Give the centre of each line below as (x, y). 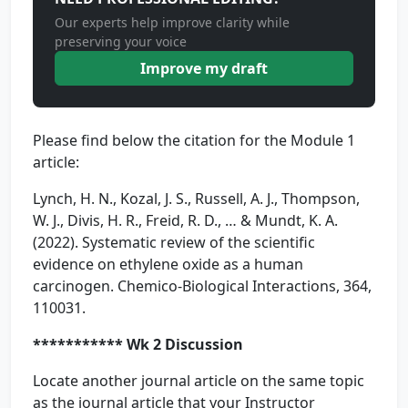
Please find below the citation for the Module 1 (194, 140)
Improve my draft (204, 68)
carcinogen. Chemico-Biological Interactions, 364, (202, 286)
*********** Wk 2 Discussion (140, 344)
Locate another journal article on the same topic (199, 381)
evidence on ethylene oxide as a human (168, 264)
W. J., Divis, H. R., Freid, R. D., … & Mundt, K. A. (185, 220)
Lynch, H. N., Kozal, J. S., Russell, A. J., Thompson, (196, 199)
